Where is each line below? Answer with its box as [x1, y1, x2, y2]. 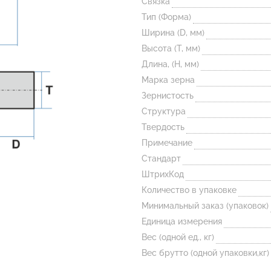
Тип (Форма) [142, 12, 191, 22]
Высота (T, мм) [142, 44, 200, 53]
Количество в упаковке [142, 185, 237, 195]
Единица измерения [142, 217, 222, 226]
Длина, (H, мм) [142, 59, 199, 69]
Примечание [142, 138, 192, 148]
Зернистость [142, 91, 194, 100]
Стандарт [142, 154, 181, 163]
